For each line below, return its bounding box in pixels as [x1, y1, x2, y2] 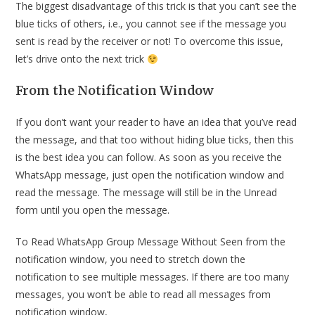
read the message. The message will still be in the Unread [15, 186, 278, 200]
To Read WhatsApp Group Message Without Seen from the [15, 235, 286, 249]
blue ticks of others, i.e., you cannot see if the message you [15, 17, 287, 31]
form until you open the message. [15, 203, 170, 217]
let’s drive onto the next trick [15, 52, 148, 66]
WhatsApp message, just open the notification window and [15, 168, 285, 182]
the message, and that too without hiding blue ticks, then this [15, 133, 295, 147]
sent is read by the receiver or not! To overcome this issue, [15, 34, 284, 49]
